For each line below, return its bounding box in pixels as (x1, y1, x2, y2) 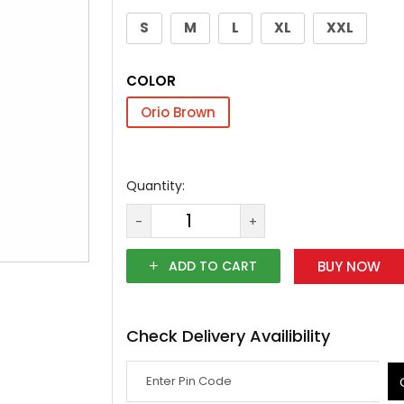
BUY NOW (317, 257, 381, 277)
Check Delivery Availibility (126, 325, 330, 348)
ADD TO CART (165, 257, 257, 276)
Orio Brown (141, 103, 216, 123)
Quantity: (126, 177, 185, 196)
